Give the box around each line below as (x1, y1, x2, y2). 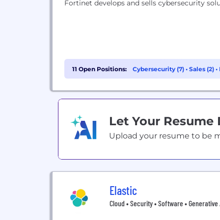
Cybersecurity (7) (133, 65, 186, 73)
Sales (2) (189, 65, 216, 73)
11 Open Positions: (72, 65, 127, 73)
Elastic (110, 183, 137, 197)
